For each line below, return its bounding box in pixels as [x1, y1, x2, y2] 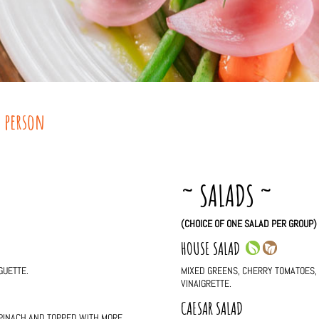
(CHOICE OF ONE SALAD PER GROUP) [180, 217, 317, 231]
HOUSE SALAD [180, 238, 246, 260]
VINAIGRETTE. [180, 277, 231, 291]
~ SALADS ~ [180, 177, 273, 214]
